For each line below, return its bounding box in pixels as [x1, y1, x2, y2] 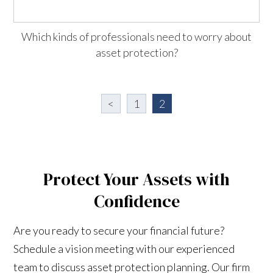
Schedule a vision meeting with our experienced [13, 241, 235, 255]
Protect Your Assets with [43, 167, 230, 191]
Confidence [93, 189, 180, 213]
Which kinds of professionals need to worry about [21, 29, 252, 43]
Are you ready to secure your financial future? [13, 223, 225, 237]
